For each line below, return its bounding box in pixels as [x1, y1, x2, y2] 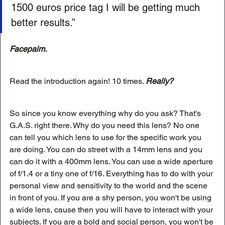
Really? [146, 76, 173, 86]
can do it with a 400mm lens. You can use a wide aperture [10, 157, 215, 167]
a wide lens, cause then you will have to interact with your [10, 205, 215, 215]
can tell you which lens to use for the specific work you [10, 133, 203, 143]
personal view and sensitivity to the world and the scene [10, 181, 209, 191]
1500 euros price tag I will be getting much [11, 2, 203, 14]
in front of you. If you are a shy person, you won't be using [10, 193, 213, 203]
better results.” [11, 17, 75, 29]
